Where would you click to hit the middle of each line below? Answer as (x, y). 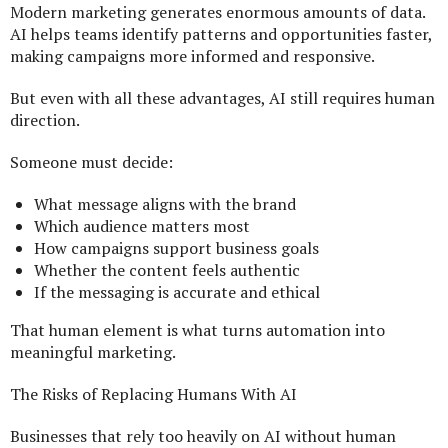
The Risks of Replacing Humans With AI (153, 394)
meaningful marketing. (93, 352)
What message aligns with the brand (165, 204)
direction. (45, 120)
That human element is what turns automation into (197, 330)
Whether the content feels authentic (167, 270)
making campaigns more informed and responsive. (192, 56)
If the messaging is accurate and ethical (177, 292)
